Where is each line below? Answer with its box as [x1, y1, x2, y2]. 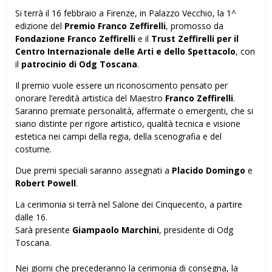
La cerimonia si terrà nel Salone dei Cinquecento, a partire [15, 198, 242, 210]
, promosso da [166, 19, 223, 32]
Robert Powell [15, 177, 76, 189]
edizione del [15, 19, 64, 32]
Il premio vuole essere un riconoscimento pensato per [15, 79, 228, 91]
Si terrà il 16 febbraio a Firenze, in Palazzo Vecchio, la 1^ [15, 7, 236, 19]
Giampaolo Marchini [72, 223, 159, 236]
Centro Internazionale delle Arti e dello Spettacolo [15, 45, 236, 57]
